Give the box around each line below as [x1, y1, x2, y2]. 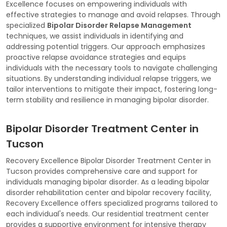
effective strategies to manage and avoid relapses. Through [6, 10, 220, 20]
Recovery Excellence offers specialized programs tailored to [6, 198, 218, 209]
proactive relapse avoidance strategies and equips [6, 52, 186, 63]
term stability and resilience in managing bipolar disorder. [6, 95, 209, 105]
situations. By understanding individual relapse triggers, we [6, 73, 211, 84]
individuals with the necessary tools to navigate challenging [6, 63, 217, 73]
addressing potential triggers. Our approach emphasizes [6, 42, 205, 52]
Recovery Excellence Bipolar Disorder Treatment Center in [6, 156, 211, 166]
